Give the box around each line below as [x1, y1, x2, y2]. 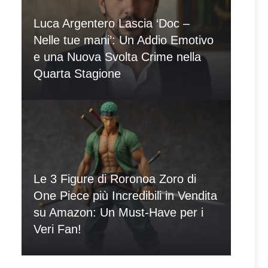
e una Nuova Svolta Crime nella [33, 50, 201, 63]
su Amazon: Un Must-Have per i [33, 206, 203, 219]
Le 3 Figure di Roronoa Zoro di [33, 172, 196, 185]
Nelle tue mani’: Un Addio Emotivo [33, 33, 214, 47]
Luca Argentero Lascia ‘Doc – [33, 17, 190, 30]
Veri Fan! [33, 223, 81, 236]
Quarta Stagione [33, 67, 121, 80]
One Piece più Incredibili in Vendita [33, 189, 217, 202]
